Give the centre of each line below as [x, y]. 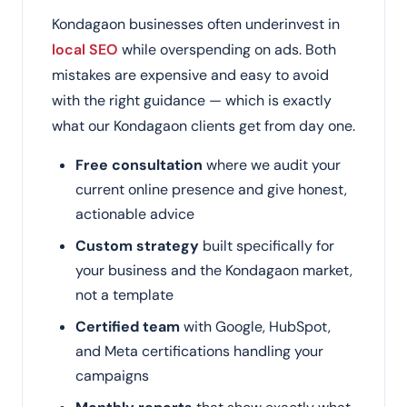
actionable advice [135, 214]
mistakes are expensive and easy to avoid [190, 75]
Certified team [128, 327]
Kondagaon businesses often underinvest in [196, 24]
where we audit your [272, 165]
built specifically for [267, 246]
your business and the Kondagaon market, [214, 270]
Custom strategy [137, 246]
